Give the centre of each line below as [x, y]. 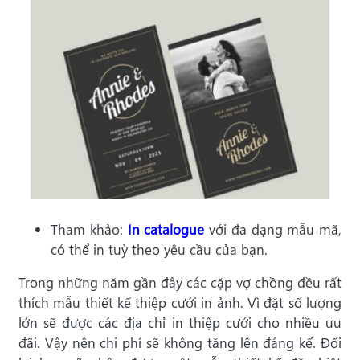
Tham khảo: [89, 230]
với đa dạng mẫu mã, [273, 230]
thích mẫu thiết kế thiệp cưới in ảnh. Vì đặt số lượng [180, 303]
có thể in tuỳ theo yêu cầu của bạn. [159, 250]
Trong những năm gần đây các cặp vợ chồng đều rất [180, 283]
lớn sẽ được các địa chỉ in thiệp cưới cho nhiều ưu [180, 323]
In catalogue [166, 230]
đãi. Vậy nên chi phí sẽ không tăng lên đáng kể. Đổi [180, 343]
